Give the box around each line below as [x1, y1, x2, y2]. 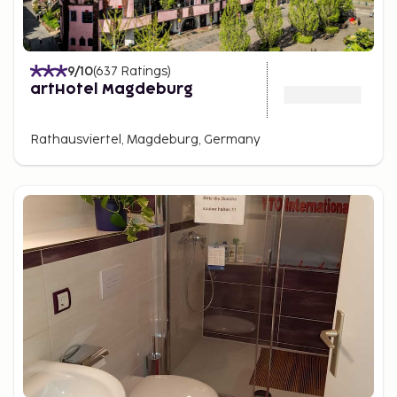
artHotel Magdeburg [30, 82, 193, 97]
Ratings [121, 63, 167, 79]
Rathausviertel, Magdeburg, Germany [30, 131, 261, 147]
